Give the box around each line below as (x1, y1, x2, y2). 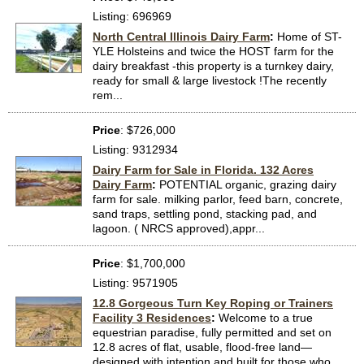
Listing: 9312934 (93, 143, 178, 157)
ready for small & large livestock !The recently (93, 74, 327, 88)
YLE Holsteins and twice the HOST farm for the (93, 45, 334, 58)
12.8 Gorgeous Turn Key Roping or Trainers (93, 297, 333, 310)
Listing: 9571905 (93, 276, 178, 290)
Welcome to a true (219, 311, 313, 325)
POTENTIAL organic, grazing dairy (159, 178, 336, 192)
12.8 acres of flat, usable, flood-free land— (93, 340, 312, 354)
